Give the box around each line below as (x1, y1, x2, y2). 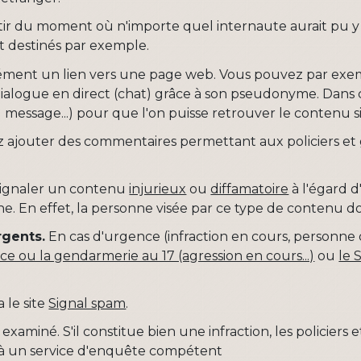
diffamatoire (210, 180, 289, 197)
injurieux (129, 180, 187, 197)
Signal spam (48, 296, 127, 312)
